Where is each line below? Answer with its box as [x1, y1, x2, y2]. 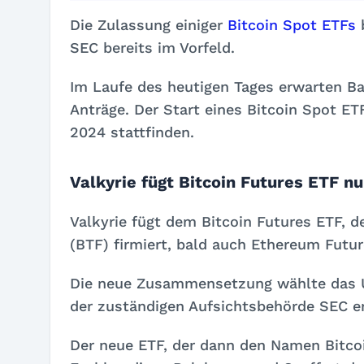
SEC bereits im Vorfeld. [70, 39, 235, 56]
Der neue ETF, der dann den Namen [70, 336, 325, 353]
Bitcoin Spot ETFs [227, 16, 356, 33]
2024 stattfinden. [70, 123, 194, 141]
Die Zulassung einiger [70, 16, 227, 33]
